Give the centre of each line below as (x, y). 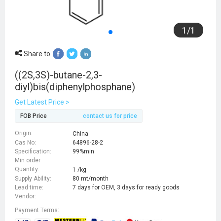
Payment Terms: (37, 210)
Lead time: (29, 187)
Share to (36, 54)
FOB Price (34, 116)
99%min (83, 152)
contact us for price (110, 116)
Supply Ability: (33, 178)
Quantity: (27, 169)
